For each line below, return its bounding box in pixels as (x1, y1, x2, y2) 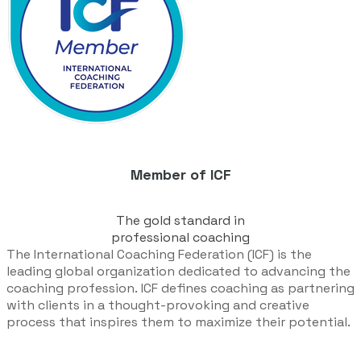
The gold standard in (116, 211, 245, 229)
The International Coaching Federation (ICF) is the (6, 245, 312, 263)
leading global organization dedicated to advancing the (6, 262, 351, 280)
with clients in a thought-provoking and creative (6, 296, 309, 313)
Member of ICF (130, 165, 231, 185)
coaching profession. (6, 279, 141, 297)
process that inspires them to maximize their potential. (6, 313, 351, 330)
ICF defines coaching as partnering (141, 279, 355, 297)
